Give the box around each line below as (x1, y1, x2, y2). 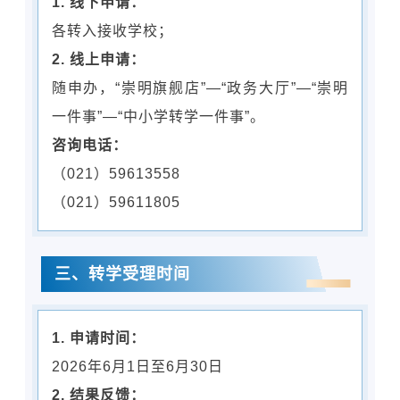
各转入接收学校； (51, 22, 173, 38)
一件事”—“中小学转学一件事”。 (51, 108, 265, 124)
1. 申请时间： (51, 329, 146, 346)
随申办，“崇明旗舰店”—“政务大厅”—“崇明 (51, 79, 349, 96)
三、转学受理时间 (54, 264, 191, 283)
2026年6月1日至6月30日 (51, 358, 223, 374)
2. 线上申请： (51, 51, 146, 67)
